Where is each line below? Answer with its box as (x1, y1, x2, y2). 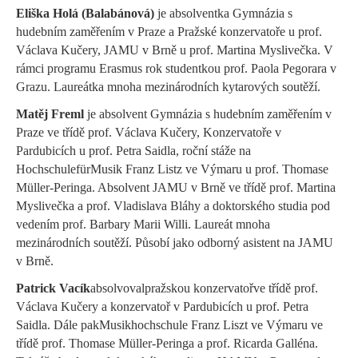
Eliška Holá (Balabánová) (16, 6, 157, 21)
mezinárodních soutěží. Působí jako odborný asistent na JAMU (16, 235, 333, 249)
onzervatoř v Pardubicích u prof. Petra (117, 299, 308, 313)
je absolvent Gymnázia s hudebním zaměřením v (84, 106, 332, 121)
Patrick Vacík (16, 280, 90, 295)
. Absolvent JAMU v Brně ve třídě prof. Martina (92, 180, 336, 194)
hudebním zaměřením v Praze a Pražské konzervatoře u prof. (16, 25, 322, 39)
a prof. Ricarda (194, 336, 276, 350)
